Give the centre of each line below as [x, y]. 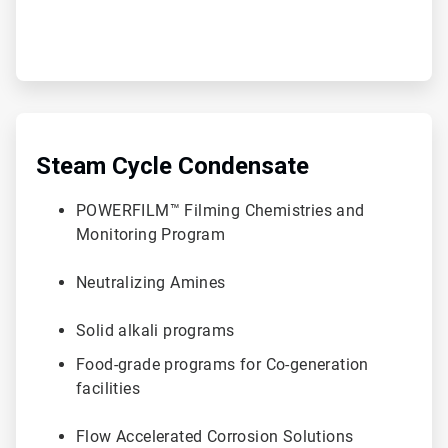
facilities [110, 388]
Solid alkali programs [157, 330]
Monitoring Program [153, 234]
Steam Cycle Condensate [172, 165]
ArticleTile [45, 120]
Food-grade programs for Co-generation [222, 364]
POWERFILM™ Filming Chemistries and [220, 210]
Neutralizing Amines [153, 282]
